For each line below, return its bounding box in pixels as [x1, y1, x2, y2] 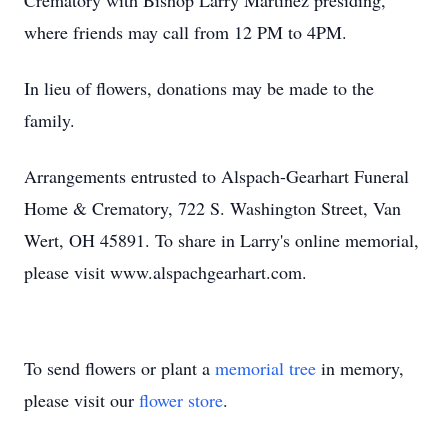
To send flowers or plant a [24, 356, 215, 380]
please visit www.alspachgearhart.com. [24, 260, 307, 284]
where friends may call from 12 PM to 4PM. [24, 20, 347, 44]
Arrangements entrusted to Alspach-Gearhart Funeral [24, 164, 409, 188]
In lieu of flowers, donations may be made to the [24, 76, 374, 100]
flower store [139, 388, 223, 412]
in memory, [316, 356, 404, 380]
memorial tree [215, 356, 316, 380]
